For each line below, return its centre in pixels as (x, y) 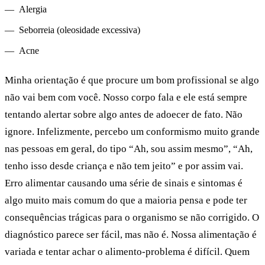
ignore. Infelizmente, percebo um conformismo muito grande (132, 132)
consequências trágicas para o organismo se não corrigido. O (132, 218)
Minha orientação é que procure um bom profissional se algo (132, 80)
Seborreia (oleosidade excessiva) (80, 30)
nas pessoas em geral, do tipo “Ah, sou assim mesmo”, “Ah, (129, 149)
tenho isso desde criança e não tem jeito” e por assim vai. (124, 166)
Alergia (33, 9)
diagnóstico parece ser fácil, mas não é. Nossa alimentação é (131, 235)
